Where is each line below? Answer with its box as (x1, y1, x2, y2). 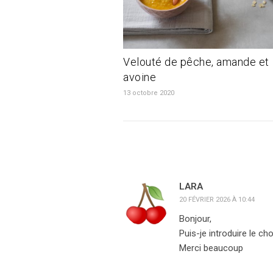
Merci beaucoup (179, 242, 243, 253)
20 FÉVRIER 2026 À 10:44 (179, 195, 255, 204)
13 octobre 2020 (123, 88, 174, 97)
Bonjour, (179, 213, 211, 224)
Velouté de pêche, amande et (123, 55, 269, 68)
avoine (123, 70, 156, 83)
